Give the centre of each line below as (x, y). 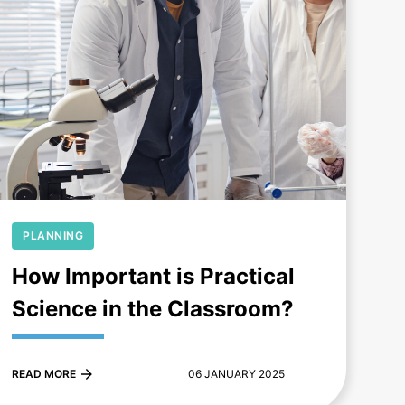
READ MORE (44, 374)
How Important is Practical (154, 277)
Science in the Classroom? (153, 309)
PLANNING (53, 236)
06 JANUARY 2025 (237, 374)
